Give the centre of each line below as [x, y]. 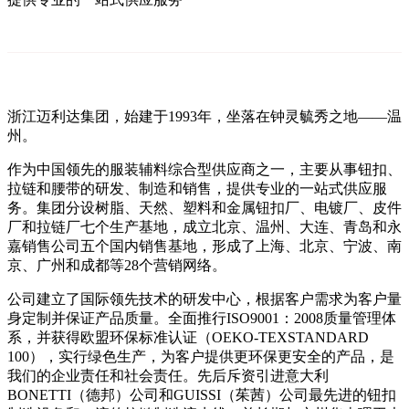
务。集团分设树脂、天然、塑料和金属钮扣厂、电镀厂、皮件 [204, 208]
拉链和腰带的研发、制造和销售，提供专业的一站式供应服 [197, 189]
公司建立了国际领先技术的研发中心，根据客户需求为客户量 [204, 299]
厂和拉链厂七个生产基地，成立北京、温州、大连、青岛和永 [204, 227]
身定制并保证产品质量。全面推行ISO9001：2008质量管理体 [202, 319]
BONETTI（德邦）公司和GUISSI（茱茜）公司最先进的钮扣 [202, 395]
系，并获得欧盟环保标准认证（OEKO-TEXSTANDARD [188, 338]
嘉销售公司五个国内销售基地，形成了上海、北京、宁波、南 [204, 246]
